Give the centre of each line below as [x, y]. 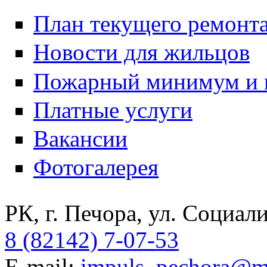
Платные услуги [113, 110]
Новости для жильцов [142, 52]
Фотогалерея [96, 167]
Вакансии [80, 139]
